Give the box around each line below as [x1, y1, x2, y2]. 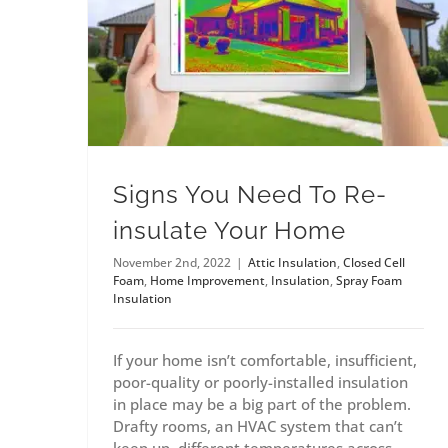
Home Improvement [150, 272, 265, 290]
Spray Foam [336, 272, 402, 290]
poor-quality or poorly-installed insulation [113, 372, 408, 393]
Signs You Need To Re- [113, 180, 387, 210]
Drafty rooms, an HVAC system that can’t [113, 416, 403, 437]
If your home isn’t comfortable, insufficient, [113, 350, 417, 371]
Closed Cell [343, 254, 405, 272]
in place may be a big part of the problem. [113, 394, 411, 415]
